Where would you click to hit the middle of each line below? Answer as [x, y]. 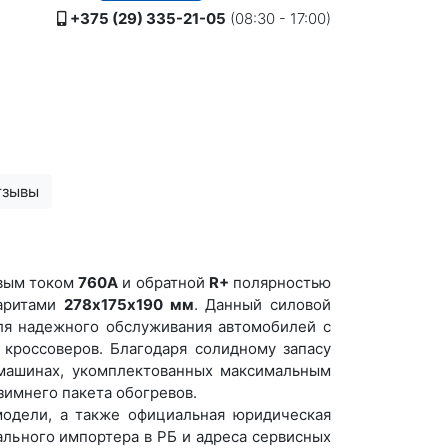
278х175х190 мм [129, 305]
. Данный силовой [262, 305]
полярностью [279, 283]
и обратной [163, 283]
